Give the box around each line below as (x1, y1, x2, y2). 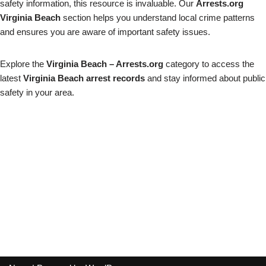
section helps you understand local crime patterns (61, 12, 255, 23)
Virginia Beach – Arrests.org (46, 59, 163, 69)
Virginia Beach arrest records (23, 73, 145, 84)
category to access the (163, 59, 254, 69)
